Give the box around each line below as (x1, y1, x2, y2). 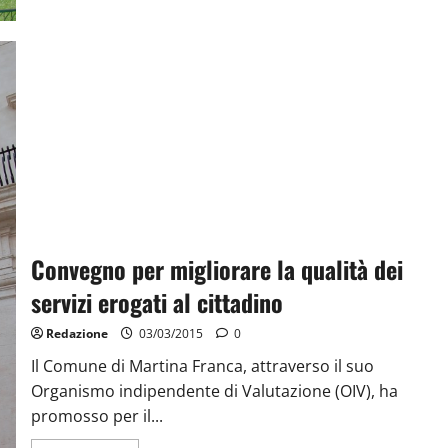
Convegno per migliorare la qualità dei (30, 250, 403, 287)
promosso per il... (30, 404, 163, 427)
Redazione (45, 324, 108, 342)
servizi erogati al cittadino (30, 283, 283, 320)
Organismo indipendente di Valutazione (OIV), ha (30, 379, 398, 402)
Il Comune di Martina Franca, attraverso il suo (30, 354, 374, 377)
